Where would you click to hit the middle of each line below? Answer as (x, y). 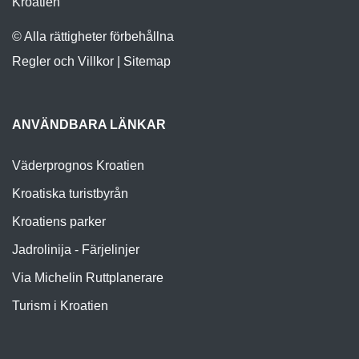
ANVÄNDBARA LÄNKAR (89, 124)
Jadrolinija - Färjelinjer (76, 249)
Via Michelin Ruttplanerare (88, 277)
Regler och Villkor (63, 61)
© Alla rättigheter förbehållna (93, 36)
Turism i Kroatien (60, 305)
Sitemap (147, 61)
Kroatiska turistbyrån (70, 193)
